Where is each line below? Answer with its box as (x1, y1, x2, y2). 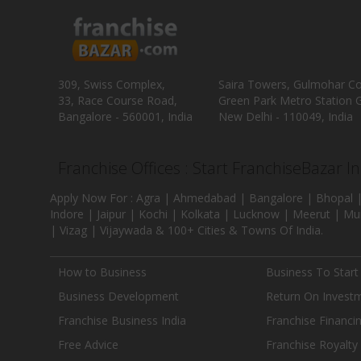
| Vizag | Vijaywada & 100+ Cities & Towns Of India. (50, 222, 323, 238)
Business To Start (266, 264, 359, 280)
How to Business (58, 264, 147, 280)
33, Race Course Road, (58, 93, 177, 108)
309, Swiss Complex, (58, 77, 165, 92)
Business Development (58, 288, 179, 304)
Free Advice (58, 337, 118, 352)
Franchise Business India (58, 313, 186, 328)
